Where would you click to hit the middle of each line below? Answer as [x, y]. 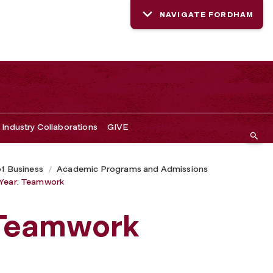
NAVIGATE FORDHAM [207, 15]
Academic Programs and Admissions [133, 169]
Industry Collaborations [50, 127]
